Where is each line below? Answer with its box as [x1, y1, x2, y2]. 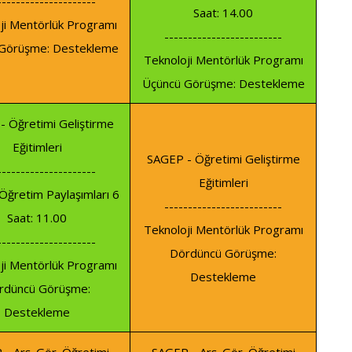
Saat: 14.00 [193, 5, 253, 21]
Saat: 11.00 [7, 210, 67, 226]
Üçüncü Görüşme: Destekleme [141, 75, 305, 92]
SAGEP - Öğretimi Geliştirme [146, 151, 300, 167]
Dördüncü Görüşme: [170, 245, 277, 262]
